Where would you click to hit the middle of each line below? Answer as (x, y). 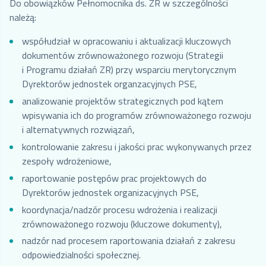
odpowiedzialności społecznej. (81, 255)
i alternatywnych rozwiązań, (78, 130)
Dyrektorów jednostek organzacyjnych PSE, (109, 84)
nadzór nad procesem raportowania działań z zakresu (128, 241)
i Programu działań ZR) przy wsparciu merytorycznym (129, 70)
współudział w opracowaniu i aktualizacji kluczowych (126, 41)
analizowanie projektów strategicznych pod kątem (122, 101)
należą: (23, 18)
